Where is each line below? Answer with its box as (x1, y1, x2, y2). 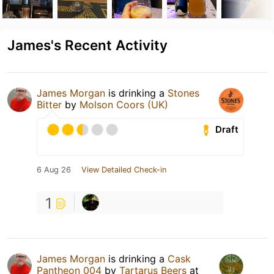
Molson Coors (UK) (80, 98, 168, 111)
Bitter (37, 98, 62, 111)
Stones (168, 86, 199, 99)
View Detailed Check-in (81, 165, 166, 174)
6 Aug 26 (37, 165, 71, 174)
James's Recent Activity (7, 36, 168, 53)
